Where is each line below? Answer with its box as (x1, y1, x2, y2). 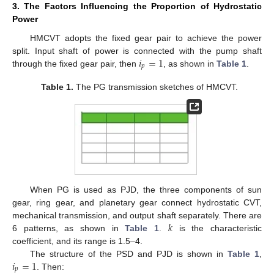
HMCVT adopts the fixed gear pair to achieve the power (29, 32, 262, 43)
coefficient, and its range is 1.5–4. (12, 235, 143, 246)
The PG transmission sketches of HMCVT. (73, 82, 239, 92)
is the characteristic (172, 223, 262, 233)
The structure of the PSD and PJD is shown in (29, 248, 228, 259)
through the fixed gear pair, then (12, 58, 139, 68)
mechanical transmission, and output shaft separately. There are (12, 210, 262, 220)
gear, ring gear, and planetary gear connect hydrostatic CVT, (12, 197, 262, 207)
